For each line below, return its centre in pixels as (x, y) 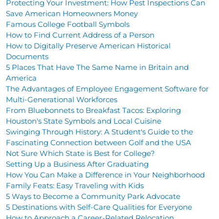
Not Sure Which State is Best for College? (80, 153)
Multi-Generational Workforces (62, 99)
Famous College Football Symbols (68, 24)
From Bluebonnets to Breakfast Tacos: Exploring (93, 110)
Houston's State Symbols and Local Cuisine (84, 121)
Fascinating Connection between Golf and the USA (99, 142)
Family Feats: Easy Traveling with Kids (75, 185)
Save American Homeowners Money (72, 13)
